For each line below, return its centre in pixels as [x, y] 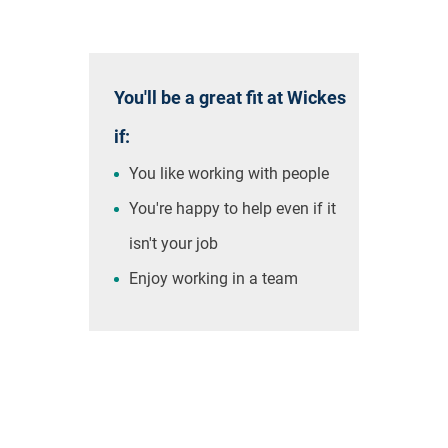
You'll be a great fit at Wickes [230, 97]
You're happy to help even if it [232, 208]
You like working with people [229, 173]
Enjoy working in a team [213, 278]
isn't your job [173, 243]
